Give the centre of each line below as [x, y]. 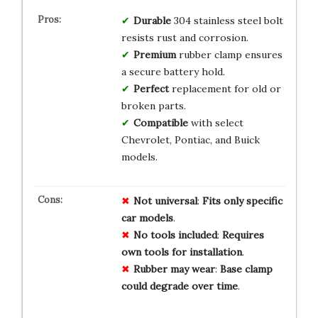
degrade [169, 286]
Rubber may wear [174, 269]
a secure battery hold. [173, 71]
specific [264, 201]
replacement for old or [225, 88]
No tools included [175, 235]
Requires [243, 235]
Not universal [165, 201]
